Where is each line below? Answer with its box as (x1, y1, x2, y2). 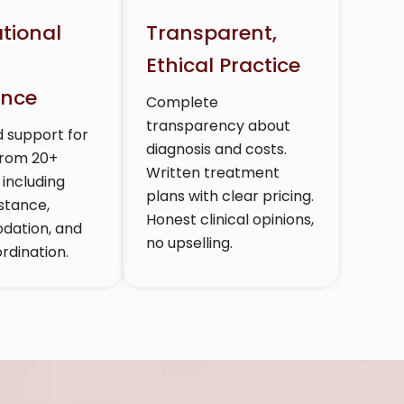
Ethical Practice (146, 50, 300, 79)
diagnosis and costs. (146, 138, 287, 160)
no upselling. (146, 232, 233, 253)
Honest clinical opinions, (146, 208, 314, 230)
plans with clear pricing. (146, 185, 314, 207)
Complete (146, 91, 218, 113)
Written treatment (146, 161, 280, 183)
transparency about (146, 115, 290, 136)
